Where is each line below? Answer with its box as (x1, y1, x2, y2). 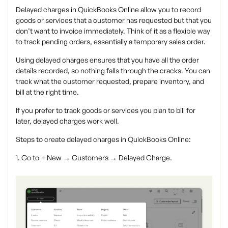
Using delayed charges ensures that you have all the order (16, 55, 199, 64)
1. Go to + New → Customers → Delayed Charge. (16, 153, 172, 162)
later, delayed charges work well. (16, 116, 119, 125)
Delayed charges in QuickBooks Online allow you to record (16, 5, 201, 14)
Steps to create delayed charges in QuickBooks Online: (16, 134, 191, 144)
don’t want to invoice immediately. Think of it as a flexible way (16, 26, 210, 35)
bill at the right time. (16, 87, 79, 96)
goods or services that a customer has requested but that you (16, 15, 212, 24)
